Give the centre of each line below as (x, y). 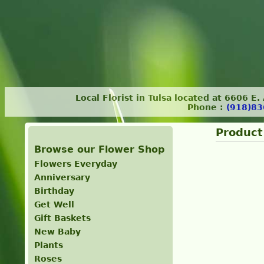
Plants (48, 245)
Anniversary (62, 177)
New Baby (57, 232)
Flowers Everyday (75, 164)
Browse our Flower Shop (99, 149)
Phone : (207, 107)
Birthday (54, 191)
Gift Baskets (62, 218)
